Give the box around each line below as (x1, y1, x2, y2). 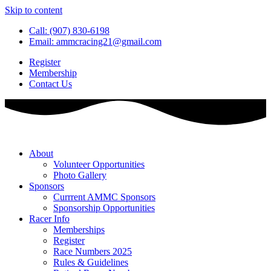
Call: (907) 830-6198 (29, 25, 109, 36)
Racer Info (29, 214, 70, 224)
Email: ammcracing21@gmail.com (29, 36, 162, 47)
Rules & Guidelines (53, 257, 128, 268)
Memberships (53, 224, 105, 235)
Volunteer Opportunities (53, 159, 145, 170)
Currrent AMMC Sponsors (53, 192, 155, 203)
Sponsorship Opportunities (53, 203, 155, 214)
